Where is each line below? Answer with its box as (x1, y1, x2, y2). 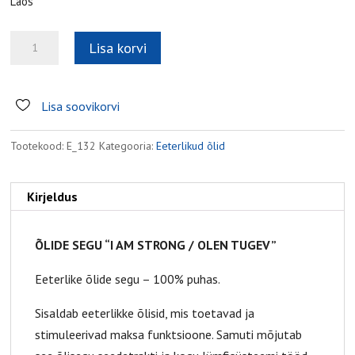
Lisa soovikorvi (40, 98, 120, 115)
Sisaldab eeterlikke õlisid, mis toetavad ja (35, 305, 255, 322)
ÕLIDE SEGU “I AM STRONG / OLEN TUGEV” (35, 237, 277, 254)
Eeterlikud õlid (156, 139, 226, 154)
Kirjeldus (27, 189, 78, 205)
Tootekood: (10, 139, 67, 154)
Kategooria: (99, 139, 157, 154)
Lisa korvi (88, 38, 147, 57)
